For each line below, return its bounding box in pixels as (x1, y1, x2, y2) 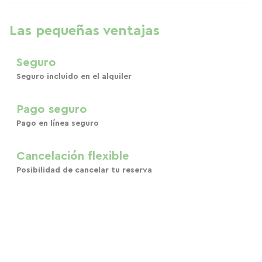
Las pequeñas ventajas (9, 24, 160, 38)
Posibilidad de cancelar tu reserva (16, 166, 152, 174)
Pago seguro (16, 104, 87, 115)
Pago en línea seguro (16, 119, 99, 127)
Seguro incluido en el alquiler (16, 73, 132, 81)
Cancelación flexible (16, 150, 129, 162)
